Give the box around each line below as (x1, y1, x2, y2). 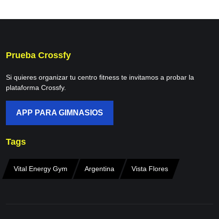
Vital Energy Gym (14, 165, 67, 173)
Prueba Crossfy (6, 50, 71, 60)
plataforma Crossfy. (6, 84, 66, 91)
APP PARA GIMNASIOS (16, 109, 103, 117)
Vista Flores (131, 165, 168, 173)
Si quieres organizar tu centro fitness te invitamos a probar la (6, 73, 194, 81)
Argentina (85, 165, 114, 173)
